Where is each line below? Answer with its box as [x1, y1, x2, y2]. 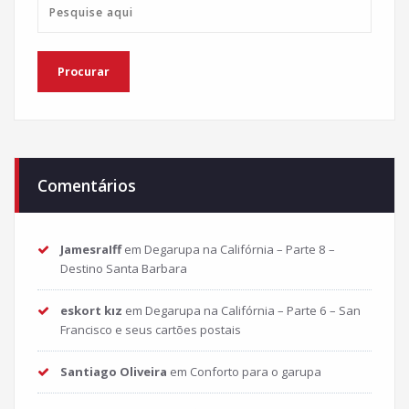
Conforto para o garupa [190, 363, 321, 381]
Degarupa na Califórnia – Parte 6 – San [145, 302, 361, 320]
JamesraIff [60, 241, 121, 258]
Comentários [37, 174, 136, 197]
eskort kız [60, 302, 122, 320]
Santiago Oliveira [60, 363, 167, 381]
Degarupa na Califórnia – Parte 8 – [144, 241, 335, 258]
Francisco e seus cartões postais [60, 321, 241, 339]
